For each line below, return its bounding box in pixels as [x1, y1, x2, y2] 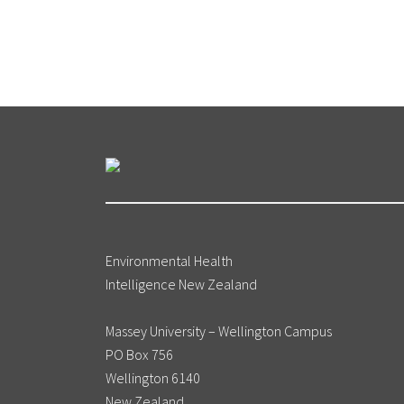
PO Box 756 [106, 345, 173, 364]
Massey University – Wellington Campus [106, 322, 332, 341]
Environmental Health [106, 252, 233, 271]
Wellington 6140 [106, 369, 200, 388]
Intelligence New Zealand [106, 275, 257, 294]
